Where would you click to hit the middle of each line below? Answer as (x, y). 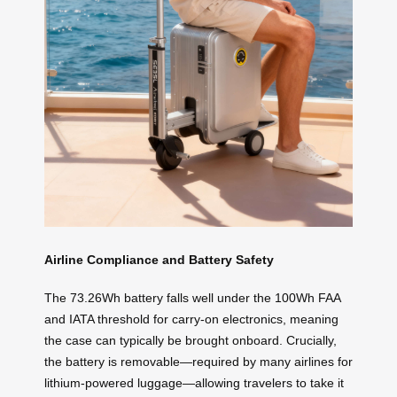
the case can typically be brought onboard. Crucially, (191, 340)
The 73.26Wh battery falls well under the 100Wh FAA (192, 297)
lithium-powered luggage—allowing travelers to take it (194, 382)
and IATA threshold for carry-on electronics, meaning (191, 319)
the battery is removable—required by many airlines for (198, 361)
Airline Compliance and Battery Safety (159, 260)
